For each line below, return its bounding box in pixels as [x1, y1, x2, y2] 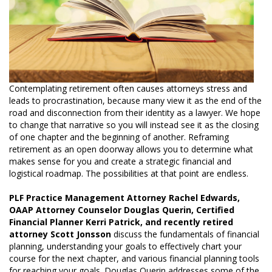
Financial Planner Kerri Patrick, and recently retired [9, 216, 233, 228]
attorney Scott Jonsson [9, 228, 111, 240]
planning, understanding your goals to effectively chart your [9, 240, 242, 252]
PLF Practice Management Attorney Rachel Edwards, [9, 191, 240, 203]
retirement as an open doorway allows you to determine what [9, 143, 253, 155]
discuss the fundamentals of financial [111, 228, 259, 240]
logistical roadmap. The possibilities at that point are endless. [9, 167, 248, 179]
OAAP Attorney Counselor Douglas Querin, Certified [9, 203, 234, 216]
